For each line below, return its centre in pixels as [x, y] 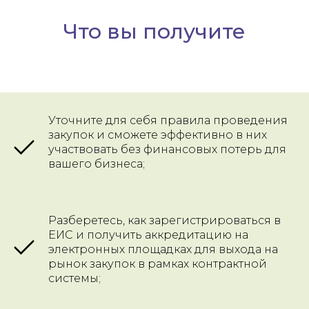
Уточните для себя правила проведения [168, 121]
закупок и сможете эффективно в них [158, 135]
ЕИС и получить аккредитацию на [148, 235]
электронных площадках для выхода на [163, 250]
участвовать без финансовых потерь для [167, 150]
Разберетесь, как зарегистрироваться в [165, 221]
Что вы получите [154, 32]
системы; [74, 279]
